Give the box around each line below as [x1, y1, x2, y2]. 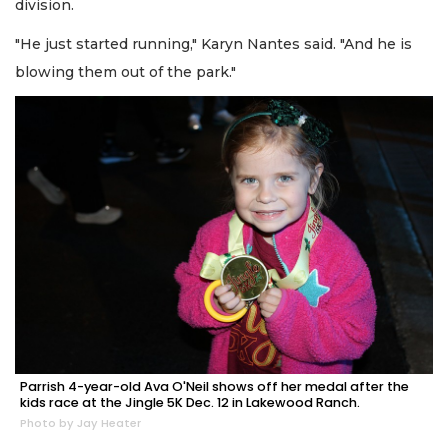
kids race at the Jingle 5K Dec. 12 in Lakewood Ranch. [20, 394, 360, 412]
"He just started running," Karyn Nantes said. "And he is [15, 34, 412, 53]
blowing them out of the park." [15, 62, 236, 81]
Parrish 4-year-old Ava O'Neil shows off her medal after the [20, 378, 409, 396]
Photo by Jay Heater [20, 415, 141, 432]
